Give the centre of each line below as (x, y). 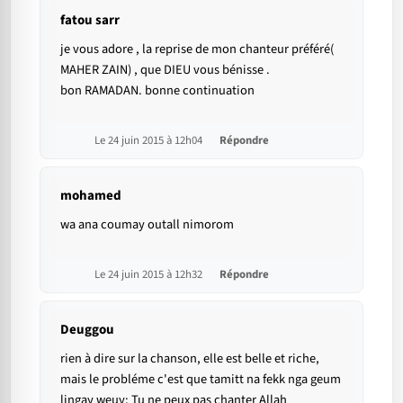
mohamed (91, 196)
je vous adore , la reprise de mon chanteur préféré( (197, 49)
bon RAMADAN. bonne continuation (157, 91)
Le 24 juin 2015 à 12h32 (150, 275)
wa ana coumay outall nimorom (147, 225)
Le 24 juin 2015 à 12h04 (150, 141)
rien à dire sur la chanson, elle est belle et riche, (190, 359)
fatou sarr (90, 21)
